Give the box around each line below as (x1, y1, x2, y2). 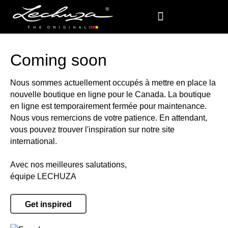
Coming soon (10, 50, 107, 69)
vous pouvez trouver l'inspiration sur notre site (10, 125, 175, 134)
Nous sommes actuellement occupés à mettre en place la (10, 78, 216, 88)
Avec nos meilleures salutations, (10, 160, 127, 169)
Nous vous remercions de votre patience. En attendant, (10, 113, 207, 123)
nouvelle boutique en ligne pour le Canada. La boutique (10, 90, 211, 99)
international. (10, 137, 57, 146)
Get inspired (25, 200, 72, 209)
